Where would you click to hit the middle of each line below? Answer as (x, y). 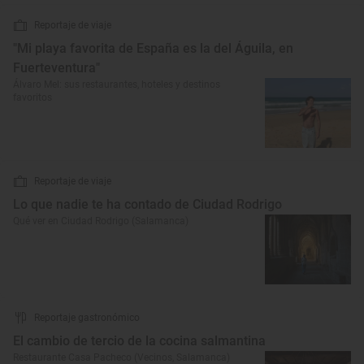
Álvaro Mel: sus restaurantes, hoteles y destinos (117, 84)
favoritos (32, 97)
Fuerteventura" (56, 68)
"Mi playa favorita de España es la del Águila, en (153, 48)
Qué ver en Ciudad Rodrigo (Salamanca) (101, 221)
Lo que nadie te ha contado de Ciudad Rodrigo (147, 204)
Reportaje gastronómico (87, 318)
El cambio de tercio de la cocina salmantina (139, 341)
